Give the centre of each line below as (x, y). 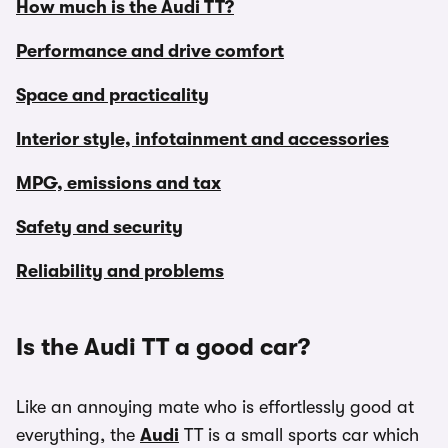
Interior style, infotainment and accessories (202, 139)
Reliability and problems (120, 271)
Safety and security (99, 227)
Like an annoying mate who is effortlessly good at (215, 407)
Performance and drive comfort (150, 51)
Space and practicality (112, 95)
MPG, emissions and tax (118, 183)
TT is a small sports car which (299, 435)
